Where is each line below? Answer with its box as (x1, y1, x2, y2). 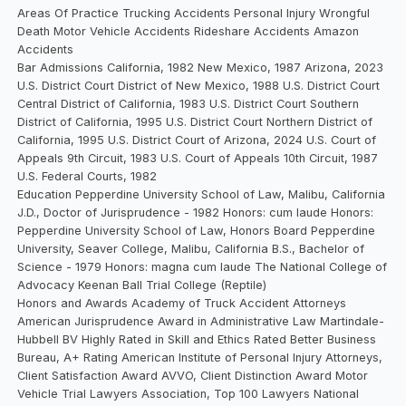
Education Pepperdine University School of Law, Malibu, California (17, 187, 386, 201)
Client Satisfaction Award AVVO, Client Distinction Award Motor (17, 368, 369, 382)
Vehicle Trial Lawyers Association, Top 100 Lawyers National (17, 386, 360, 401)
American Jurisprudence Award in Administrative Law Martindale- (17, 314, 385, 328)
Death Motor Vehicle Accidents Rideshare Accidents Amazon (17, 24, 360, 38)
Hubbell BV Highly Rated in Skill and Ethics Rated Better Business (17, 332, 377, 346)
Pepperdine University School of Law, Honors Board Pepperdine (17, 223, 376, 237)
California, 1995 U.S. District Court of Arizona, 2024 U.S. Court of (17, 132, 377, 147)
